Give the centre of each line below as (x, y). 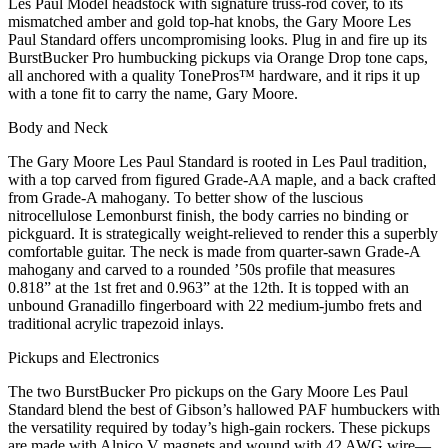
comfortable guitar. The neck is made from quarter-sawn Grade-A (214, 251)
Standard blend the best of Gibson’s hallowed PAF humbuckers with (224, 409)
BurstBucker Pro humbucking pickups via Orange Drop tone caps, (218, 57)
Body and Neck (58, 127)
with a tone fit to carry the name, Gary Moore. (153, 93)
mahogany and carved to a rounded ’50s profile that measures (201, 269)
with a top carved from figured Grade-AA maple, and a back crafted (222, 179)
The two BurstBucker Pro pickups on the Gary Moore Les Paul (208, 391)
